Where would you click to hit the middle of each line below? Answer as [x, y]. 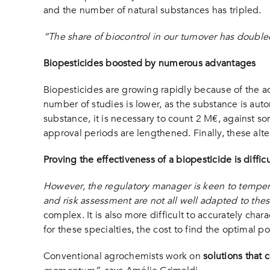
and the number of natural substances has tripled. [152, 10]
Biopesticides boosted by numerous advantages [149, 63]
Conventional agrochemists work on [123, 256]
